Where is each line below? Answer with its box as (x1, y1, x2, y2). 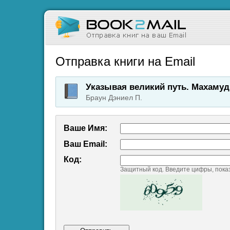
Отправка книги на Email (55, 54, 195, 68)
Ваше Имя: (64, 124, 107, 132)
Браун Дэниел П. (86, 93, 142, 102)
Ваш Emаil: (64, 140, 107, 148)
